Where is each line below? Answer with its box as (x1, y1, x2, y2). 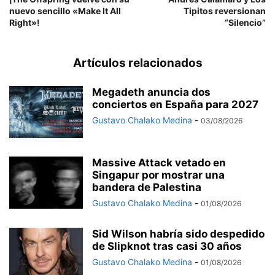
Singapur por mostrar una (92, 169, 225, 182)
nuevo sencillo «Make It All (9, 6, 121, 17)
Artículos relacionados (72, 56, 203, 71)
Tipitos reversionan (184, 6, 266, 17)
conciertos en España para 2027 (92, 98, 258, 111)
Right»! (9, 17, 40, 28)
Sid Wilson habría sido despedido (92, 228, 265, 241)
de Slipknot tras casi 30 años (92, 240, 242, 253)
